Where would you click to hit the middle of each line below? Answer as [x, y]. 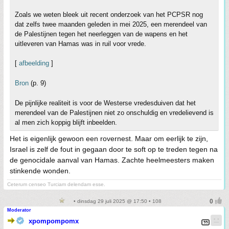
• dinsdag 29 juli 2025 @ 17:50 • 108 [117, 201]
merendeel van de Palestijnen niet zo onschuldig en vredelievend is [114, 112]
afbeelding [34, 63]
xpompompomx [54, 221]
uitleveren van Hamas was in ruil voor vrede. [81, 43]
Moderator [19, 210]
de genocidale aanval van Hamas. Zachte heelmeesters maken [112, 160]
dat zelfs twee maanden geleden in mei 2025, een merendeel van [111, 24]
